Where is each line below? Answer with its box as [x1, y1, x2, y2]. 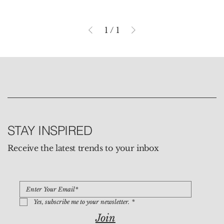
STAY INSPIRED [7, 122, 92, 138]
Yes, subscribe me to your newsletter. [33, 198, 129, 206]
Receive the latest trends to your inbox [7, 143, 159, 153]
